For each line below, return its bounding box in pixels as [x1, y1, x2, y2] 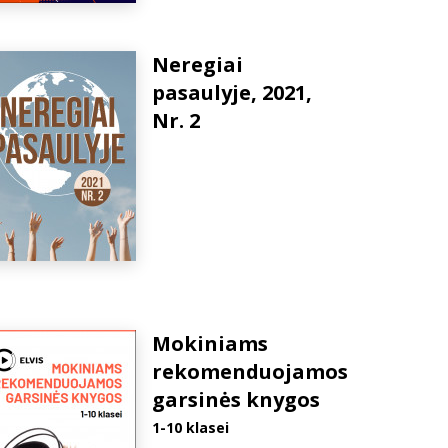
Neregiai [152, 51, 243, 78]
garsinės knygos [152, 386, 320, 413]
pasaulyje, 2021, [152, 79, 312, 106]
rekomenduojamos [152, 358, 348, 385]
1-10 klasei [152, 418, 229, 437]
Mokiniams [152, 330, 268, 357]
